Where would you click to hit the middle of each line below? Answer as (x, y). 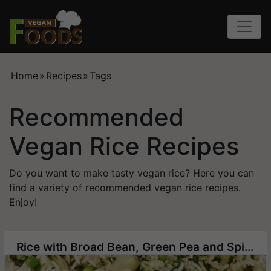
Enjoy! (23, 202)
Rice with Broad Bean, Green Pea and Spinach (249, 247)
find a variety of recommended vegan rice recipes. (125, 188)
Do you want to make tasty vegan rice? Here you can (132, 173)
